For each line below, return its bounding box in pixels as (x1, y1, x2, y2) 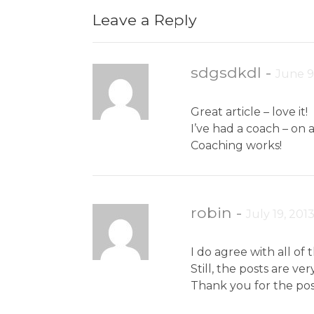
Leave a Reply (93, 11, 197, 29)
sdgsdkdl (191, 63, 262, 81)
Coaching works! (191, 139, 282, 152)
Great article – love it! (191, 105, 308, 118)
